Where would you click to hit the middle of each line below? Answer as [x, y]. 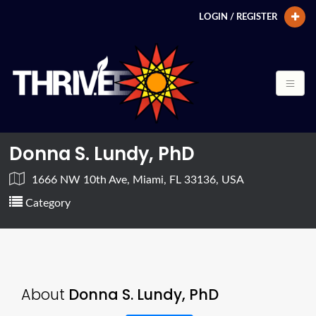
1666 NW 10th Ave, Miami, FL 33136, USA [138, 180]
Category [47, 203]
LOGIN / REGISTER [238, 17]
